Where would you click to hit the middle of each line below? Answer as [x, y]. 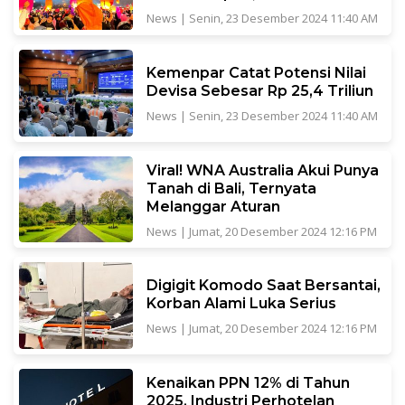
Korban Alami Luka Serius [241, 304]
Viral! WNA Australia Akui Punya [262, 170]
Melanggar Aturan [213, 206]
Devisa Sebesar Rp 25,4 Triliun [259, 90]
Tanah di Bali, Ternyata [231, 188]
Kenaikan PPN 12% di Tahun [248, 382]
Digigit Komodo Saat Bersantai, [263, 286]
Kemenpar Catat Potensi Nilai [256, 72]
